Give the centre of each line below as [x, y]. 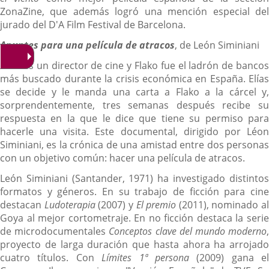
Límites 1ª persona [145, 257]
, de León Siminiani [217, 45]
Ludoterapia [70, 204]
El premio [156, 204]
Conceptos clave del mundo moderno [186, 231]
